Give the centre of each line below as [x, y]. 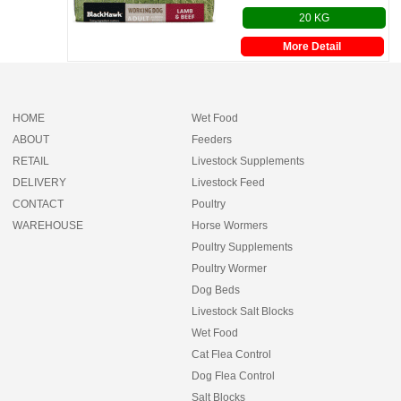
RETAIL [31, 161]
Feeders [212, 140]
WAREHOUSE [48, 226]
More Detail [312, 47]
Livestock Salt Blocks [243, 311]
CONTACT [38, 204]
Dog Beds [216, 290]
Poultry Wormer [230, 269]
